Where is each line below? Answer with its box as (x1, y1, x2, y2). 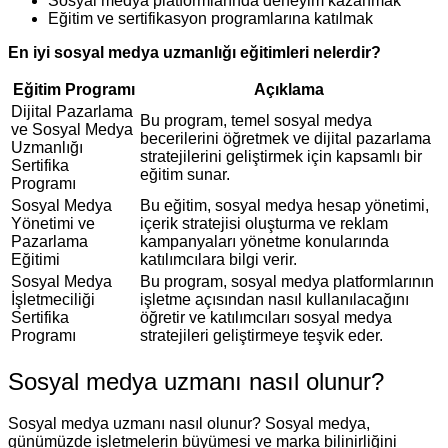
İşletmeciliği (11, 290, 95, 308)
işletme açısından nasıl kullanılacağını (140, 290, 409, 308)
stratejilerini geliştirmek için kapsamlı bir (140, 147, 422, 165)
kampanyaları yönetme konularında (140, 232, 389, 250)
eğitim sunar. (140, 165, 230, 183)
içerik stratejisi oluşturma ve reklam (140, 214, 388, 232)
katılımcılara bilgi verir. (140, 250, 297, 268)
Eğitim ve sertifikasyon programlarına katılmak (48, 9, 373, 27)
